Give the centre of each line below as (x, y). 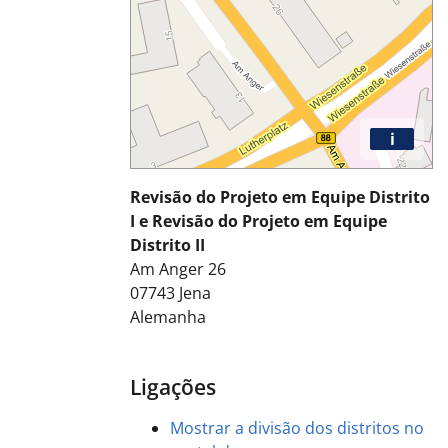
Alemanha (167, 317)
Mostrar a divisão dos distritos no (296, 428)
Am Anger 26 (177, 269)
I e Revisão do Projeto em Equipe (258, 221)
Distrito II (167, 245)
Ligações (172, 387)
